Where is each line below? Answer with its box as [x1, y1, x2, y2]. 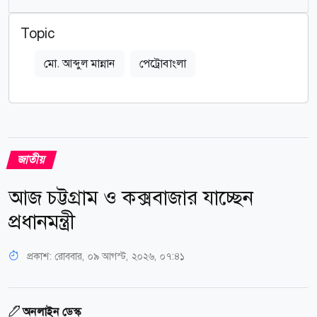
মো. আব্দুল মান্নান [44, 55, 115, 71]
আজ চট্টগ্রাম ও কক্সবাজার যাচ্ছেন [8, 184, 253, 211]
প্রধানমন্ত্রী [8, 208, 75, 235]
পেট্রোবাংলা [139, 55, 186, 71]
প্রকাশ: [24, 249, 54, 263]
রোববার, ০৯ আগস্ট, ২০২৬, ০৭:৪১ [54, 249, 185, 263]
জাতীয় [16, 151, 47, 167]
